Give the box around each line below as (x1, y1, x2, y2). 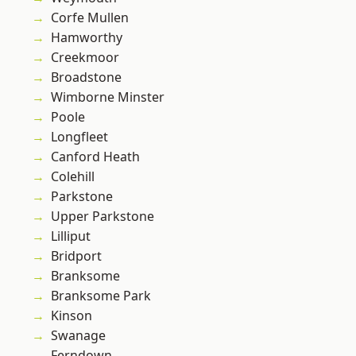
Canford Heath (51, 148, 140, 166)
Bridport (51, 247, 102, 265)
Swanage (51, 327, 106, 345)
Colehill (51, 168, 95, 186)
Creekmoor (51, 48, 119, 67)
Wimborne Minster (51, 88, 164, 106)
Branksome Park (51, 287, 151, 305)
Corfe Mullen (51, 9, 129, 27)
